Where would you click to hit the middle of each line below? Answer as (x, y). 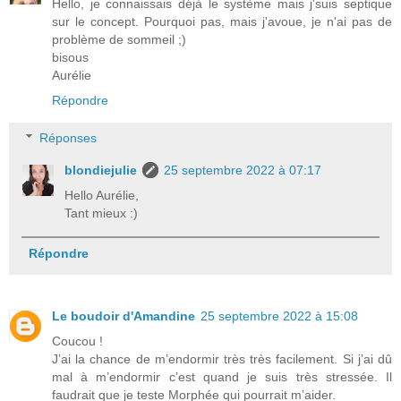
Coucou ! (77, 341)
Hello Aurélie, (102, 195)
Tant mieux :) (102, 213)
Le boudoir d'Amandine (124, 316)
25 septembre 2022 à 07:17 (243, 170)
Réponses (68, 137)
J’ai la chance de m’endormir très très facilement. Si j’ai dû (222, 359)
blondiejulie (101, 170)
